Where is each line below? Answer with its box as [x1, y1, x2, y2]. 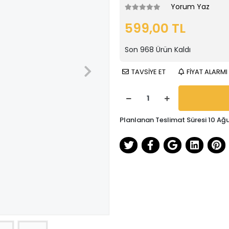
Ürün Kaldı [154, 44, 191, 55]
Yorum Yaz [171, 2, 210, 12]
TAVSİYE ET [131, 67, 166, 77]
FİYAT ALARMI [187, 67, 227, 77]
